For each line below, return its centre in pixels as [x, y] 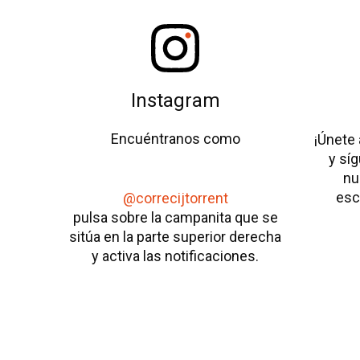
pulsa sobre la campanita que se [175, 217]
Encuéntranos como [175, 139]
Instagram [175, 101]
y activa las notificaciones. [176, 256]
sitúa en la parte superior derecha [176, 236]
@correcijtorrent [175, 198]
